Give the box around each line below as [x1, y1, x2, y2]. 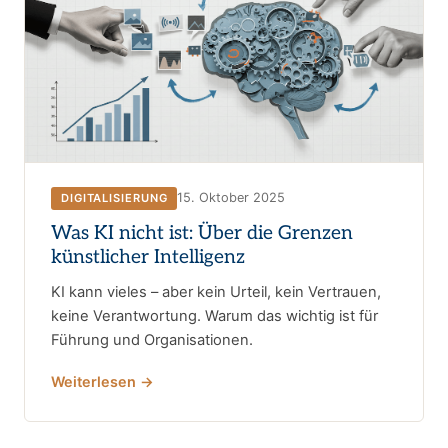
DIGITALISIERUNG [61, 190, 168, 205]
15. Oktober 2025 [177, 190, 286, 206]
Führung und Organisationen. [51, 330, 253, 349]
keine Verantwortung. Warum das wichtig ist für [51, 306, 378, 325]
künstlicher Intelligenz [51, 245, 245, 269]
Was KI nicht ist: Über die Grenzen [51, 221, 353, 245]
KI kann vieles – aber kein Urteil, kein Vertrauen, [51, 282, 381, 301]
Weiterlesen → [51, 372, 154, 390]
